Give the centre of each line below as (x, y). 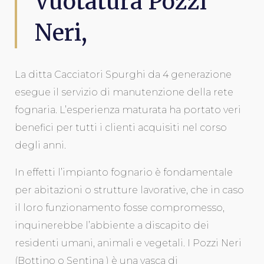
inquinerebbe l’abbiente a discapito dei (112, 225)
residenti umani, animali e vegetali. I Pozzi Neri (128, 243)
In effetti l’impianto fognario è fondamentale (124, 172)
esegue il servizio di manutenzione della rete (124, 92)
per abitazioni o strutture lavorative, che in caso (129, 190)
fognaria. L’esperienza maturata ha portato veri (128, 110)
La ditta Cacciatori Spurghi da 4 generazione (123, 75)
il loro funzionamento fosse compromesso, (120, 208)
